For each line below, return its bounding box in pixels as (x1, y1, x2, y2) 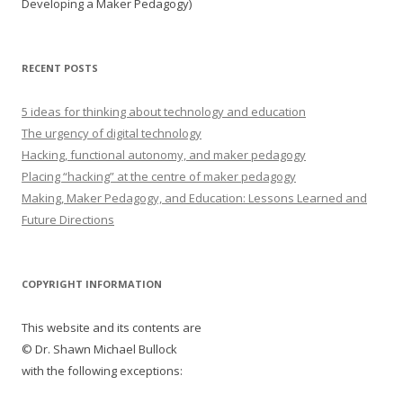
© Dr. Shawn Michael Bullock (22, 341, 177, 357)
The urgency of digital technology (22, 125, 201, 141)
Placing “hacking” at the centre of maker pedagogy (22, 168, 296, 184)
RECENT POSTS (22, 61, 98, 75)
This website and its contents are (22, 319, 201, 336)
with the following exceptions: (22, 363, 183, 379)
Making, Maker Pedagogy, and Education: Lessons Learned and (22, 190, 367, 206)
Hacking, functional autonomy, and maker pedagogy (22, 147, 306, 163)
